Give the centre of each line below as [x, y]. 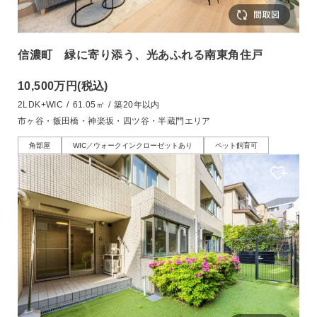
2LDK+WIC [41, 105]
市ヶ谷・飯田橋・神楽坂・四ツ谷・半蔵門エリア [114, 121]
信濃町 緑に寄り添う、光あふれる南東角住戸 [140, 55]
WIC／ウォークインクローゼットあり [133, 146]
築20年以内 [137, 105]
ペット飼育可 [236, 146]
